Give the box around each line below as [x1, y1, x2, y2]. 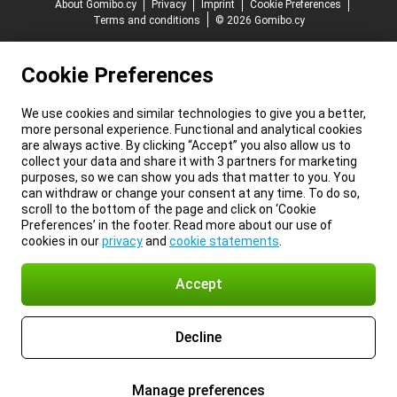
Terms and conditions [92, 14, 200, 27]
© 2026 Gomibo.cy [214, 14, 305, 27]
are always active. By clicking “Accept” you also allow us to [21, 138, 351, 152]
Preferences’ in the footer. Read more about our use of [21, 218, 332, 232]
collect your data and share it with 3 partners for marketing [21, 154, 357, 168]
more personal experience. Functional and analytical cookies [21, 122, 362, 136]
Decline [175, 329, 222, 346]
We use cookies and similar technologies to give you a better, [21, 106, 366, 121]
